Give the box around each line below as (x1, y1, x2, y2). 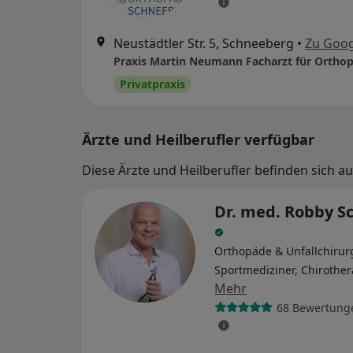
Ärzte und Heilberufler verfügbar (82, 130, 314, 149)
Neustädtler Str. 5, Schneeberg (113, 35, 294, 52)
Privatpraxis (120, 76, 185, 91)
